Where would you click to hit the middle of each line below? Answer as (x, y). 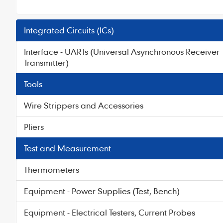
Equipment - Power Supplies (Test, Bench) (102, 191)
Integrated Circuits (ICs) (69, 30)
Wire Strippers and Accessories (84, 105)
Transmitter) (46, 62)
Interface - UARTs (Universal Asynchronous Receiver (122, 52)
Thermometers (52, 169)
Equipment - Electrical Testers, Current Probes (110, 212)
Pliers (34, 127)
